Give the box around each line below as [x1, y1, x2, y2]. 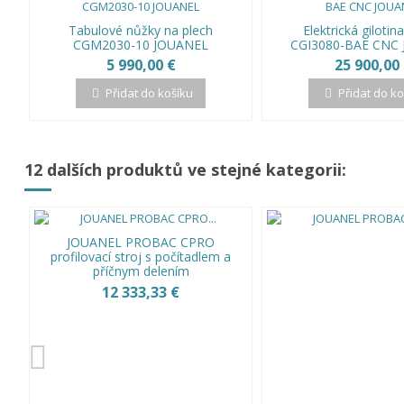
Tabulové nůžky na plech [69, 21, 213, 39]
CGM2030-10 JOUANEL [73, 35, 208, 53]
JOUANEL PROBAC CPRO [67, 234, 215, 252]
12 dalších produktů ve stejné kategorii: [24, 159, 346, 181]
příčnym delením [92, 262, 189, 280]
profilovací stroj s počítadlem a [50, 248, 231, 266]
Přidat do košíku [106, 85, 194, 102]
